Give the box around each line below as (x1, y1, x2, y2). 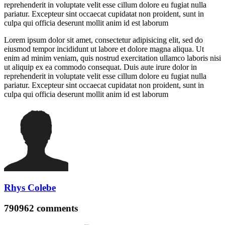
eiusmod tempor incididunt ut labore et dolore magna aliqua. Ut (4, 44, 204, 53)
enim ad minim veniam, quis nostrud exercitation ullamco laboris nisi (4, 53, 221, 62)
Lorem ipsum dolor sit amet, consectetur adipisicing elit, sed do (4, 35, 203, 44)
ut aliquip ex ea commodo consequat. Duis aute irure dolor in (4, 62, 197, 71)
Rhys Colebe (4, 182, 56, 193)
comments (34, 203, 78, 214)
